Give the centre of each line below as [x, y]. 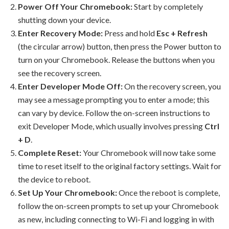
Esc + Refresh [182, 33]
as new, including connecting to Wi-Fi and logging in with [116, 219]
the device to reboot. [54, 179]
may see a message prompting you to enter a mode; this [114, 100]
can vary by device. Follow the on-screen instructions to [114, 113]
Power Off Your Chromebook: [75, 7]
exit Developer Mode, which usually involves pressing [111, 126]
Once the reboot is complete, [168, 193]
